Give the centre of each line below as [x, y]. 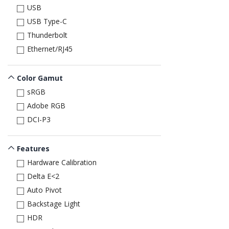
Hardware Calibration [62, 162]
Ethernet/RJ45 [50, 49]
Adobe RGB [46, 105]
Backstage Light [54, 203]
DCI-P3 [39, 119]
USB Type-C [47, 21]
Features [33, 148]
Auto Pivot [44, 190]
